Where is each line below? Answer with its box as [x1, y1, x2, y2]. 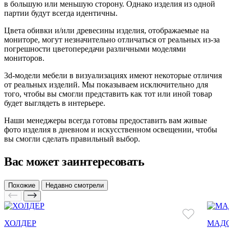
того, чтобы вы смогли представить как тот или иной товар [4, 89, 212, 99]
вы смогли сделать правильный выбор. [4, 134, 140, 144]
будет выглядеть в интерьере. [4, 99, 105, 108]
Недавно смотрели [45, 181, 104, 190]
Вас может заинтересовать [4, 155, 145, 169]
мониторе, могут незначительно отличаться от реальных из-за [4, 35, 220, 44]
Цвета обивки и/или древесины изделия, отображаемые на [4, 26, 209, 35]
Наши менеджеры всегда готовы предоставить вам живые [4, 116, 207, 125]
